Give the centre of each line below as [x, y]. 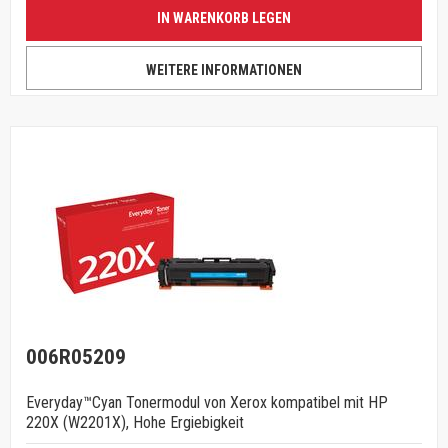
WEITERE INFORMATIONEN [224, 70]
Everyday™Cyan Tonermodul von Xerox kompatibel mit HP [207, 402]
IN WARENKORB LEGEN [224, 18]
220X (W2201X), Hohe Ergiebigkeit [135, 422]
